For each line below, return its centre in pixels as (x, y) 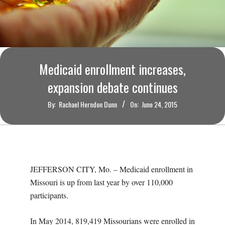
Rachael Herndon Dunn (88, 104)
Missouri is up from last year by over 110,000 (101, 182)
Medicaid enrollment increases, (113, 69)
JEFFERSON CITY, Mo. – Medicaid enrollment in (111, 169)
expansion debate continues (113, 87)
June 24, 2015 (159, 104)
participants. (49, 195)
